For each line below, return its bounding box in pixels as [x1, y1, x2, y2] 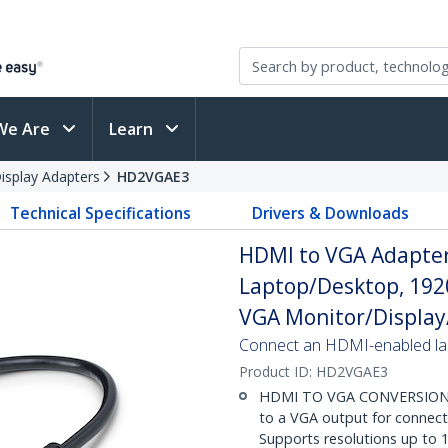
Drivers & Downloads [251, 202, 409, 224]
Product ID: [239, 362, 316, 381]
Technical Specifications [10, 202, 192, 224]
